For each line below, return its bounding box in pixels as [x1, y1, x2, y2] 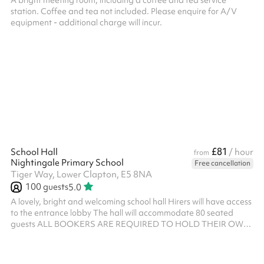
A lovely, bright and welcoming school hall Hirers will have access [11, 196, 252, 207]
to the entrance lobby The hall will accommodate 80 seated [11, 207, 233, 218]
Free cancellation [194, 159, 250, 168]
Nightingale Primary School [11, 157, 124, 169]
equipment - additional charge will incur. [11, 17, 162, 28]
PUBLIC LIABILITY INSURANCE [11, 230, 131, 240]
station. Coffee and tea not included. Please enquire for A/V [11, 6, 237, 16]
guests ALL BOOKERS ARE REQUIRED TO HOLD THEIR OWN [11, 219, 250, 229]
